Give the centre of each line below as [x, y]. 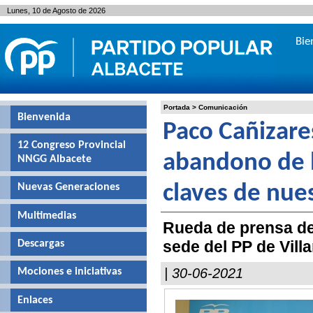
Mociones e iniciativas [70, 272]
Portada [177, 107]
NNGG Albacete [54, 159]
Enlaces [35, 300]
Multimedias [47, 216]
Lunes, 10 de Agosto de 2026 [56, 10]
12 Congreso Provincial [72, 145]
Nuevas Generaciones [68, 188]
